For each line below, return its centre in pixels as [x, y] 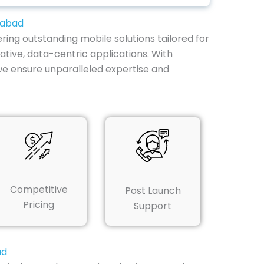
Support [153, 206]
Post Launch [153, 190]
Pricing [39, 204]
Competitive [39, 189]
